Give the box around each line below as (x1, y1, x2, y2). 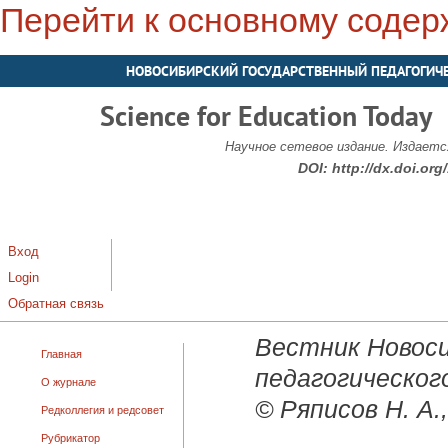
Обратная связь (8, 297, 104, 311)
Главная (41, 348, 82, 360)
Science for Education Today (100, 97, 432, 134)
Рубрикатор (41, 432, 100, 444)
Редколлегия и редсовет (41, 404, 164, 416)
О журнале (41, 376, 96, 388)
